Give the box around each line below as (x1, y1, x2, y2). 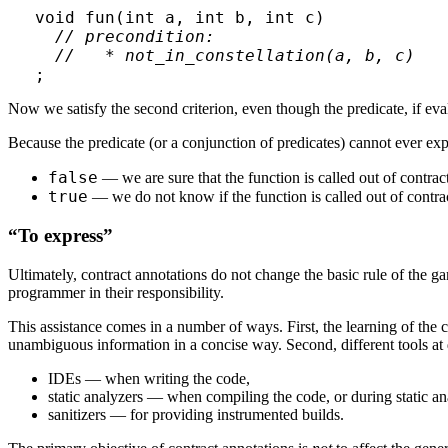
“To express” (8, 225, 113, 247)
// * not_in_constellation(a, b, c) (34, 46, 415, 66)
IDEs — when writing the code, (48, 369, 250, 387)
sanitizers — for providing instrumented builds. (48, 405, 344, 423)
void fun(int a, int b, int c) (34, 8, 325, 28)
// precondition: (54, 27, 215, 47)
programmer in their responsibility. (8, 283, 224, 301)
